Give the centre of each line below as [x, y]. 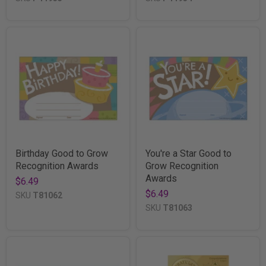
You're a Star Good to [189, 153]
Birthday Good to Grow [62, 153]
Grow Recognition [182, 166]
